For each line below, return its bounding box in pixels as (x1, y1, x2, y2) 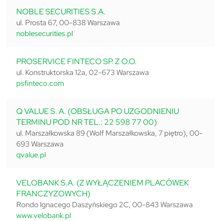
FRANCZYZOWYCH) (16, 188, 90, 199)
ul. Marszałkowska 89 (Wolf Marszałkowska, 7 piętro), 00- (16, 128, 203, 138)
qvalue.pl (16, 150, 46, 160)
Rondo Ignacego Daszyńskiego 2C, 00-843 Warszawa (16, 200, 193, 210)
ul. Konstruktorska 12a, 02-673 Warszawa (16, 68, 149, 77)
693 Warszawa (16, 139, 64, 149)
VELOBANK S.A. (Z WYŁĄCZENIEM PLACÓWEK (16, 178, 189, 188)
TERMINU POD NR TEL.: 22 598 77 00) (16, 117, 157, 127)
